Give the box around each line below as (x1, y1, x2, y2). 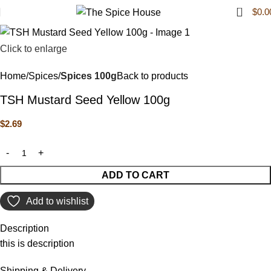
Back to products (117, 70, 188, 81)
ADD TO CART (102, 169, 169, 180)
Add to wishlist (26, 195, 88, 206)
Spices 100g (60, 70, 117, 81)
